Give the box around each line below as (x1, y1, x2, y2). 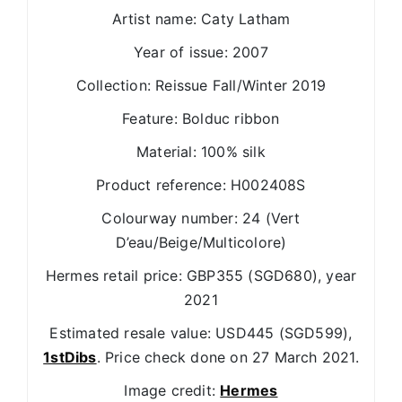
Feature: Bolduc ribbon (122, 109, 280, 127)
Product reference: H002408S (96, 175, 306, 194)
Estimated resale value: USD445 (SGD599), (49, 323, 353, 342)
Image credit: (124, 380, 221, 399)
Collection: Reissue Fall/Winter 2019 (75, 75, 327, 94)
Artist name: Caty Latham (111, 9, 291, 28)
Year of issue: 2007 (134, 42, 268, 61)
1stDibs (43, 347, 97, 366)
